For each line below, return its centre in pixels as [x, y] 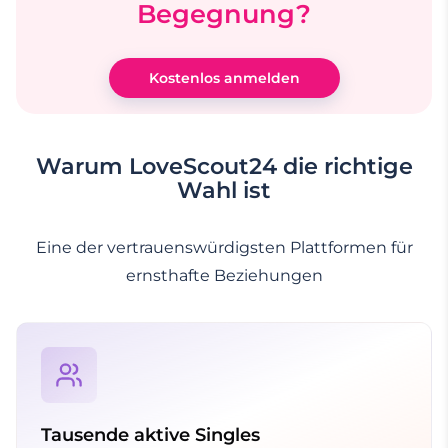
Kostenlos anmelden [224, 77]
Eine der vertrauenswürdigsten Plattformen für [224, 247]
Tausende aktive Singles [150, 434]
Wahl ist [224, 189]
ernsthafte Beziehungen [224, 275]
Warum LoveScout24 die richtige [224, 165]
